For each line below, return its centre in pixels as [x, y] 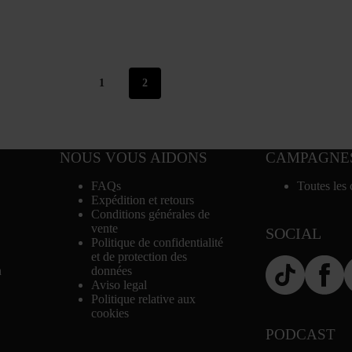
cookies [110, 313]
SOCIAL [293, 233]
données [111, 271]
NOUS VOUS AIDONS [133, 158]
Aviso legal [119, 285]
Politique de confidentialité [157, 242]
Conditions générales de [150, 214]
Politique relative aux [143, 299]
